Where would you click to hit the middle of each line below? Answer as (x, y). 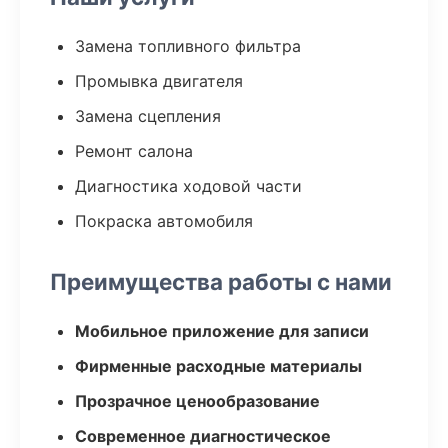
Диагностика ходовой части (188, 186)
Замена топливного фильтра (188, 46)
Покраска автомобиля (164, 221)
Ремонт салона (134, 151)
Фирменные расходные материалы (218, 366)
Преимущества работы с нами (221, 281)
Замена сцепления (148, 116)
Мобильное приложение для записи (222, 331)
